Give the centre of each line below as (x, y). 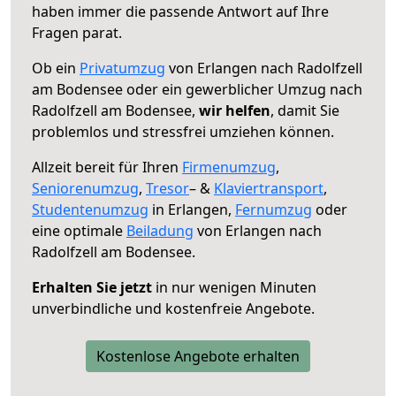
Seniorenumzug (85, 188)
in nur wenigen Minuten (234, 287)
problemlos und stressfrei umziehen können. (183, 131)
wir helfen (235, 110)
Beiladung (160, 230)
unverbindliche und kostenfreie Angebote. (173, 308)
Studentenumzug (90, 209)
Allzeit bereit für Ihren (107, 167)
